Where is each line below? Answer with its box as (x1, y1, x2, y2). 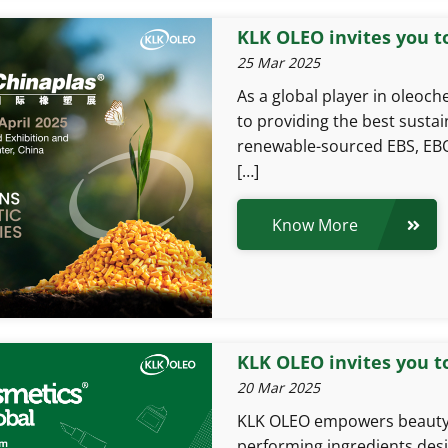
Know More (271, 213, 358, 236)
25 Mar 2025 (236, 53, 320, 72)
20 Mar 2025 (236, 378, 320, 397)
